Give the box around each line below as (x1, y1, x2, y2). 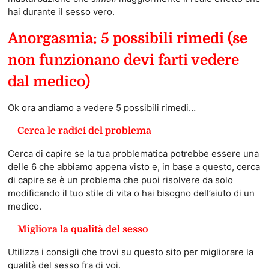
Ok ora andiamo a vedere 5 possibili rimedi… (7, 102, 196, 114)
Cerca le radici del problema (17, 125, 151, 137)
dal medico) (7, 73, 90, 91)
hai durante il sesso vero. (7, 6, 115, 18)
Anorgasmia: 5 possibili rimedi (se (7, 30, 247, 47)
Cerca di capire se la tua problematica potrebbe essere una (7, 148, 259, 160)
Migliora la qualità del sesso (17, 224, 148, 235)
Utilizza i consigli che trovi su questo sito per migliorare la (7, 246, 253, 258)
